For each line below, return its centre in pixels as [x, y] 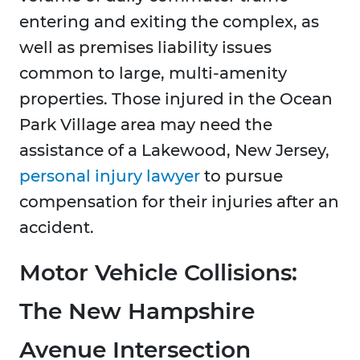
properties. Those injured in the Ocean [176, 99]
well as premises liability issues [145, 48]
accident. [57, 228]
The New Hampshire [137, 311]
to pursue [241, 176]
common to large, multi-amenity [153, 74]
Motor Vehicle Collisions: [158, 273]
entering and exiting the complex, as [169, 22]
